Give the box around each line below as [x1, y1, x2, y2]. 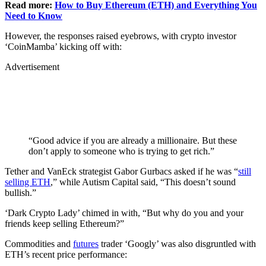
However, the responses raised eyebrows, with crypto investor [5, 30, 236, 41]
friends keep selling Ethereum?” [5, 218, 124, 229]
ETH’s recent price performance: [5, 249, 127, 259]
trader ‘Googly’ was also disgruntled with [99, 238, 256, 249]
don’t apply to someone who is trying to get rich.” [28, 145, 214, 156]
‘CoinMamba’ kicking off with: [5, 41, 122, 52]
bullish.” [5, 187, 36, 198]
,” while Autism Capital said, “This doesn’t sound [50, 176, 236, 187]
